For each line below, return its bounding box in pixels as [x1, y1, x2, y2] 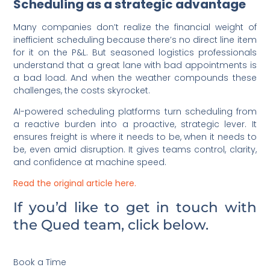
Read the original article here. [13, 177, 137, 190]
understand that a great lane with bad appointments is [13, 58, 257, 71]
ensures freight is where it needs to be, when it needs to [13, 130, 257, 143]
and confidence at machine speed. [13, 155, 167, 168]
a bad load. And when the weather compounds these [13, 71, 257, 84]
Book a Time [13, 256, 67, 268]
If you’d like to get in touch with [13, 198, 257, 216]
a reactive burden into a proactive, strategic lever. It [13, 118, 257, 130]
